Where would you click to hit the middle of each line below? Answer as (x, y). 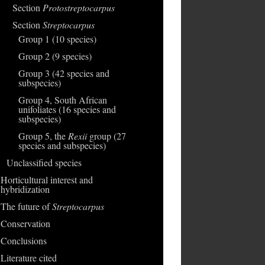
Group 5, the (43, 136)
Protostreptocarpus (78, 7)
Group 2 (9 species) (55, 56)
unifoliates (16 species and (67, 109)
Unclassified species (44, 162)
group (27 (106, 136)
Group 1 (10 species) (57, 39)
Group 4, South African (62, 100)
